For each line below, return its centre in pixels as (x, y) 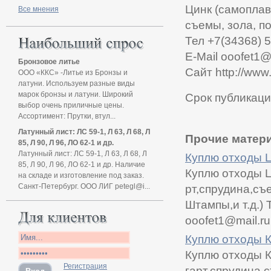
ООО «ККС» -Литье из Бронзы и (73, 72)
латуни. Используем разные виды (77, 83)
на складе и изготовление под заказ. (81, 175)
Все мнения (38, 9)
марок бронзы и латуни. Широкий (76, 94)
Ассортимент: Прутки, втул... (67, 116)
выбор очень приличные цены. (71, 105)
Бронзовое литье (49, 61)
